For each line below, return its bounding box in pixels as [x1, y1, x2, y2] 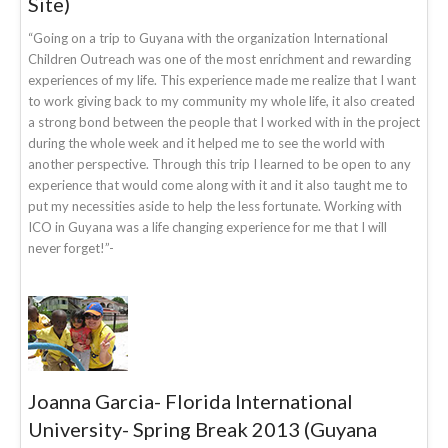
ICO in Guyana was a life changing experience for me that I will [28, 218, 387, 235]
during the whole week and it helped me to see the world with [28, 134, 385, 151]
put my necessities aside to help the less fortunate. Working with [28, 197, 402, 214]
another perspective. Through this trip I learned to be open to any [28, 155, 411, 172]
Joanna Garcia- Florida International [28, 388, 353, 413]
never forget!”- [28, 239, 114, 256]
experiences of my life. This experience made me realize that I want [28, 71, 416, 88]
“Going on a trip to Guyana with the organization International [28, 29, 388, 46]
